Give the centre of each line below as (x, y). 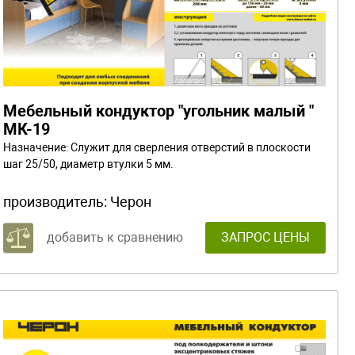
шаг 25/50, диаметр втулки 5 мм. (88, 164)
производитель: (57, 201)
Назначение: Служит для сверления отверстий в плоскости (157, 147)
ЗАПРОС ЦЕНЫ (265, 237)
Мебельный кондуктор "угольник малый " (158, 111)
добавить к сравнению (115, 237)
